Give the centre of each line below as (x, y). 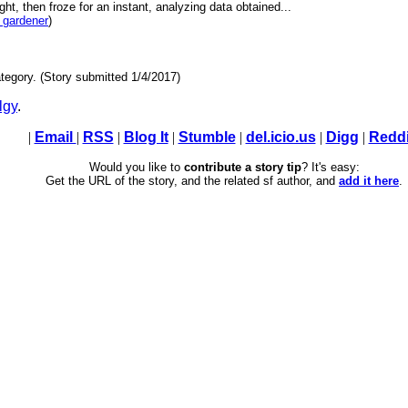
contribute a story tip (242, 168)
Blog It (146, 138)
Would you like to (136, 168)
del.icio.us (280, 138)
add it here (369, 181)
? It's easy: (330, 168)
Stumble (207, 138)
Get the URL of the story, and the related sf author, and (192, 181)
